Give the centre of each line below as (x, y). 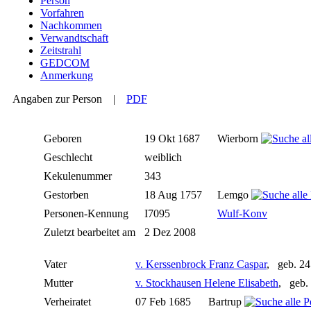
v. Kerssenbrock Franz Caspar (201, 264)
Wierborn (239, 139)
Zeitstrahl (61, 51)
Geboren (64, 139)
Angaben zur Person (57, 99)
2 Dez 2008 (171, 233)
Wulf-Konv (242, 214)
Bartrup (226, 302)
